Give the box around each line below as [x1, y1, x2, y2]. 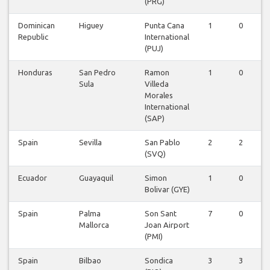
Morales [145, 91, 173, 100]
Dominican [18, 21, 55, 30]
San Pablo [145, 138, 180, 147]
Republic [18, 33, 48, 42]
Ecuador [18, 174, 47, 183]
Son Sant [145, 209, 177, 218]
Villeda [145, 80, 169, 89]
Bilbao [79, 256, 101, 265]
